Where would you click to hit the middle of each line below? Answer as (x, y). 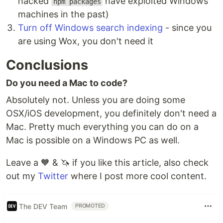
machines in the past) (63, 14)
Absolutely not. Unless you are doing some (96, 100)
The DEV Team (43, 206)
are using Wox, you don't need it (86, 41)
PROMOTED (90, 206)
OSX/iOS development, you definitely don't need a (111, 113)
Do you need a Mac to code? (67, 83)
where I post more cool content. (137, 176)
